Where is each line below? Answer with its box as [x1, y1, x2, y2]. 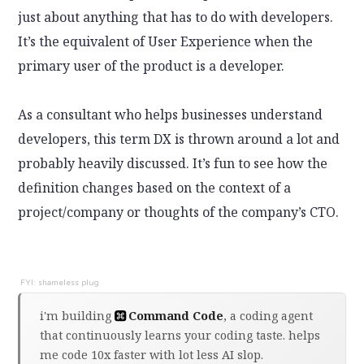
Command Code [128, 308, 223, 324]
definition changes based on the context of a [18, 178, 292, 197]
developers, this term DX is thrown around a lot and [18, 129, 340, 148]
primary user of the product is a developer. [18, 56, 285, 75]
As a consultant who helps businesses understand [18, 105, 323, 123]
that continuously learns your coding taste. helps [40, 327, 321, 344]
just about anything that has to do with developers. [18, 7, 334, 26]
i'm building [40, 308, 115, 324]
